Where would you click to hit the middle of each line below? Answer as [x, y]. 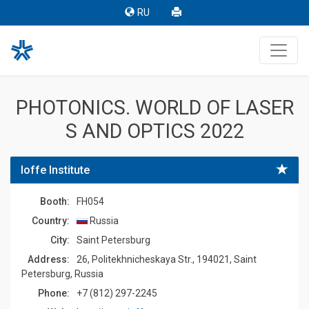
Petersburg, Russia [62, 274]
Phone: [54, 293]
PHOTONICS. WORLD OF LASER [154, 108]
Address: [49, 259]
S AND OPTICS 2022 [154, 131]
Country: [51, 221]
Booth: [55, 201]
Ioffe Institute [55, 170]
